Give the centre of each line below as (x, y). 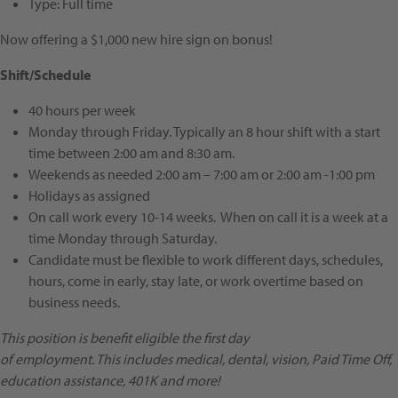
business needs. (74, 302)
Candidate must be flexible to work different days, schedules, (206, 260)
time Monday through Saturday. (123, 239)
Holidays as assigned (89, 196)
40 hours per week (82, 111)
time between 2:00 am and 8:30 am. (131, 153)
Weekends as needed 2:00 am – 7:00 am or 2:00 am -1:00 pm (202, 175)
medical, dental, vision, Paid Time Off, (282, 359)
